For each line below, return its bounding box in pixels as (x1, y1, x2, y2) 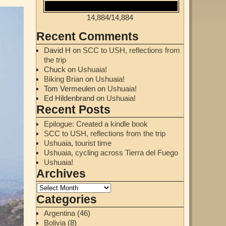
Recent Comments (36, 30, 139, 43)
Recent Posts (36, 103, 110, 117)
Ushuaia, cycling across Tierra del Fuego (43, 148, 178, 157)
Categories (36, 193, 97, 206)
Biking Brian (43, 75, 83, 84)
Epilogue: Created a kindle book (43, 119, 148, 128)
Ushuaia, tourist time (43, 138, 111, 147)
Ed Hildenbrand (43, 94, 94, 103)
